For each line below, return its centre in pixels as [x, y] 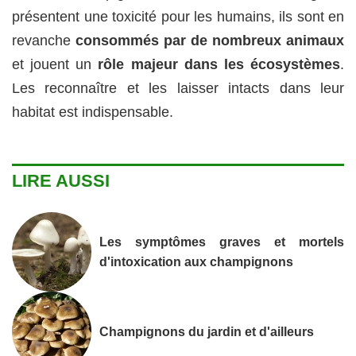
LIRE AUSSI [61, 181]
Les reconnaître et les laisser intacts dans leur [178, 89]
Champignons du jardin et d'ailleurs [207, 331]
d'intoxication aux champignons [196, 262]
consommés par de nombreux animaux [210, 41]
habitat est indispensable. [93, 112]
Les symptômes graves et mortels [222, 242]
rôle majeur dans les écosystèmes [219, 65]
